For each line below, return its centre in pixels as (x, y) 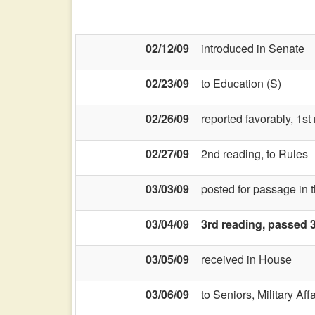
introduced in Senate (253, 48)
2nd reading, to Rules (255, 154)
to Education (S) (241, 83)
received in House (246, 259)
